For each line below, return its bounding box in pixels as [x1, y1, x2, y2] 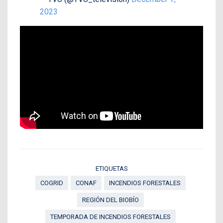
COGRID [40, 179, 63, 187]
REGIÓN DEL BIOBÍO [82, 196, 139, 204]
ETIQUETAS [95, 165, 128, 173]
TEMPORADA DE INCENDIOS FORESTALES [50, 213, 171, 221]
